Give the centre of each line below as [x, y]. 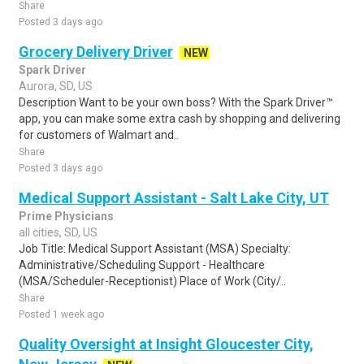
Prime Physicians [66, 216]
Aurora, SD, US [56, 86]
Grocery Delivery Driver [96, 52]
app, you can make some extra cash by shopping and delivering [180, 119]
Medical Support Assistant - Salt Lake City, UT [174, 198]
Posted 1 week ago [61, 314]
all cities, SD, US [58, 232]
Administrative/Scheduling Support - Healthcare [142, 265]
